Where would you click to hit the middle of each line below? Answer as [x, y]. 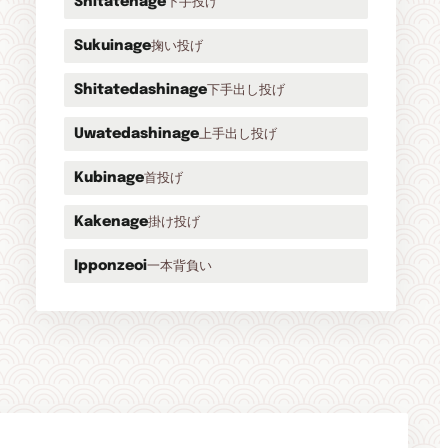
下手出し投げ [246, 89]
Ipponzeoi [110, 266]
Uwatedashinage [136, 134]
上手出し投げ [238, 133]
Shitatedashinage [140, 90]
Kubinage [109, 178]
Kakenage [111, 222]
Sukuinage [112, 46]
